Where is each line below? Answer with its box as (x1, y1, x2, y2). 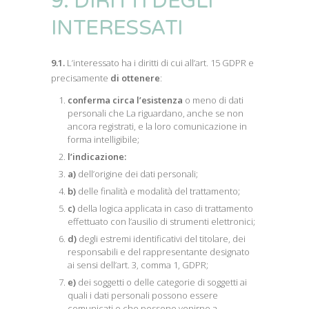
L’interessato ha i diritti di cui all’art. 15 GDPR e (65, 57, 254, 69)
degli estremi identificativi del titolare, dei (77, 232, 246, 245)
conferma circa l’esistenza (68, 94, 183, 106)
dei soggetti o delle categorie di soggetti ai (76, 276, 247, 288)
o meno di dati (183, 94, 243, 106)
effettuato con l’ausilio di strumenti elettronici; (68, 215, 255, 228)
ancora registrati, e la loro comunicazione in (68, 120, 247, 132)
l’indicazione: (68, 150, 126, 163)
